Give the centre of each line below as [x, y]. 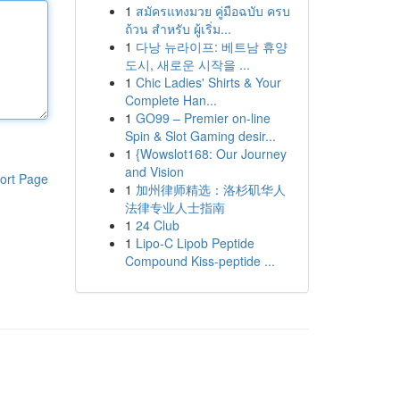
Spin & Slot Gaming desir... [200, 136]
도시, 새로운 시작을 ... [187, 64]
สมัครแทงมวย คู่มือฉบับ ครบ [212, 11]
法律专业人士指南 [175, 207]
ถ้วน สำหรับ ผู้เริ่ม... [178, 29]
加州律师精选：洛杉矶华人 [210, 189]
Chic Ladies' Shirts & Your [208, 82]
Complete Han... [171, 100]
